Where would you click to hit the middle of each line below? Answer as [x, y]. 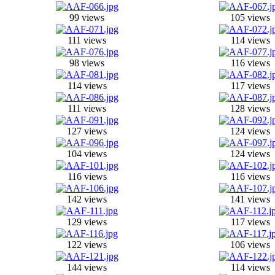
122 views [87, 245]
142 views [87, 199]
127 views [87, 131]
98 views [87, 63]
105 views [250, 17]
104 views [87, 154]
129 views [87, 222]
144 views [87, 267]
